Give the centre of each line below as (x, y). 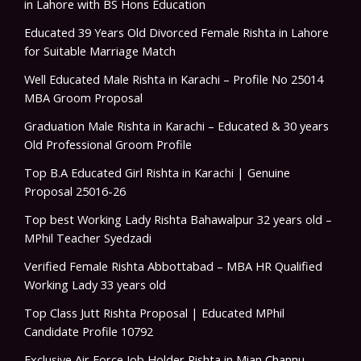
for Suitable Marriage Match (100, 51)
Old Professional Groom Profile (108, 145)
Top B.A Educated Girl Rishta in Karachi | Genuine (157, 173)
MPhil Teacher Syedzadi (88, 238)
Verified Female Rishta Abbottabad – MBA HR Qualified (173, 266)
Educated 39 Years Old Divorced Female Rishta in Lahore (176, 33)
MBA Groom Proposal (83, 98)
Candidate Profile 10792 (89, 332)
